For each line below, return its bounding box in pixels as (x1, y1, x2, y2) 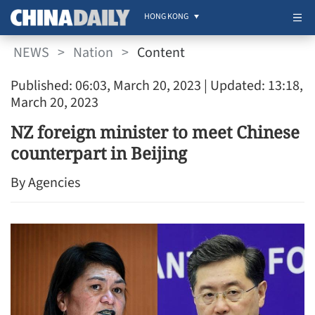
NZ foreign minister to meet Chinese (11, 120, 300, 143)
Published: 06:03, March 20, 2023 (11, 76, 201, 96)
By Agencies (11, 173, 80, 193)
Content (137, 42, 185, 63)
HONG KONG (144, 11, 188, 22)
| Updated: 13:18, (201, 76, 303, 96)
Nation (73, 42, 113, 63)
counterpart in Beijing (11, 141, 187, 165)
